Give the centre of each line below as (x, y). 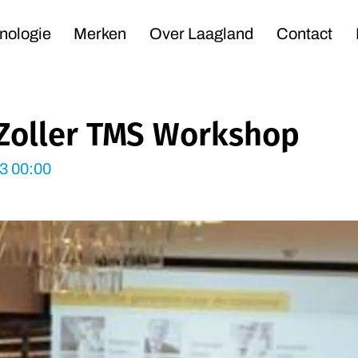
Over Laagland (202, 35)
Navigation (233, 26)
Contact (304, 35)
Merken (100, 35)
